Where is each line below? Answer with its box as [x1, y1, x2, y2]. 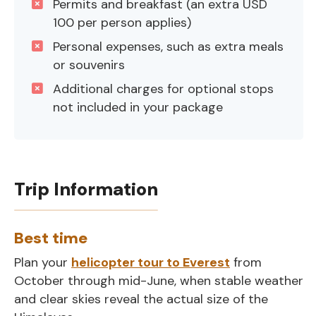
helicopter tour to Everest [71, 253, 230, 271]
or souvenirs [53, 56, 125, 73]
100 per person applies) [53, 13, 191, 31]
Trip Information [14, 176, 158, 201]
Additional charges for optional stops [53, 80, 274, 97]
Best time [14, 227, 87, 248]
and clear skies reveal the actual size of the [14, 290, 268, 308]
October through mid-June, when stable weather [14, 272, 303, 289]
